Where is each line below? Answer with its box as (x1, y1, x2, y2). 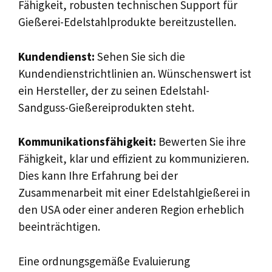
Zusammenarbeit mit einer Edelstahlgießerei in (18, 185, 250, 200)
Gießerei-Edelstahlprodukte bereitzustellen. (18, 15, 236, 29)
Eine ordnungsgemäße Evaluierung (18, 253, 190, 268)
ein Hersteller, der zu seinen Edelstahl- (18, 83, 209, 98)
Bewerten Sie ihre (156, 134, 246, 149)
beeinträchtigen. (18, 219, 100, 234)
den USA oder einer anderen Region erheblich (18, 202, 244, 217)
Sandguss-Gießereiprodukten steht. (18, 100, 194, 115)
